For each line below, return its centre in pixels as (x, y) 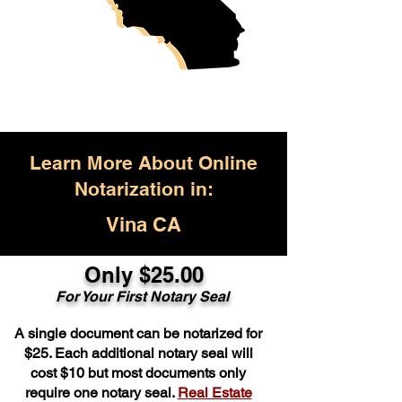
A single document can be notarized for (138, 333)
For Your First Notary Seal (144, 297)
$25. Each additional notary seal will (138, 353)
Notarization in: (144, 189)
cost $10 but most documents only (138, 373)
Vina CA (144, 224)
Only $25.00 (144, 275)
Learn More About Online (144, 163)
